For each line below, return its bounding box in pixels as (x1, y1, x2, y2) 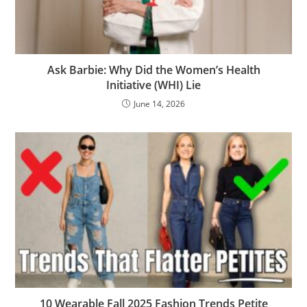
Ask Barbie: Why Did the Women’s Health (47, 62, 260, 78)
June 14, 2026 (134, 98, 185, 110)
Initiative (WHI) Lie (106, 77, 201, 93)
